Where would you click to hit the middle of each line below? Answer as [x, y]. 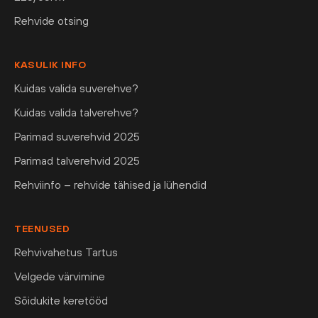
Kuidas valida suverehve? [76, 88]
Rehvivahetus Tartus [66, 252]
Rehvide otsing [51, 21]
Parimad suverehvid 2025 [77, 137]
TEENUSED [42, 229]
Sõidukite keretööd [61, 301]
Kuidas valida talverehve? [76, 113]
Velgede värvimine [60, 276]
